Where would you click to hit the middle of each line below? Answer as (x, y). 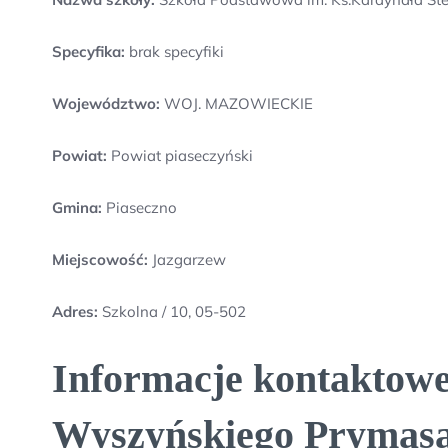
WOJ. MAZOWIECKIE (236, 103)
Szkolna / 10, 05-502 (174, 311)
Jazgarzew (187, 259)
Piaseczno (139, 207)
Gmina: (77, 207)
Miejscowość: (100, 259)
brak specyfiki (174, 51)
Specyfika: (88, 51)
